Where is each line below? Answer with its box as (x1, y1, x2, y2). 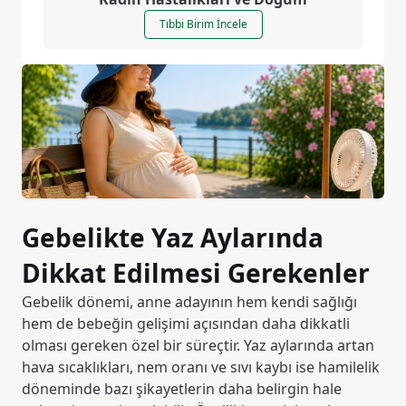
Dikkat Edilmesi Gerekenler (22, 256, 370, 291)
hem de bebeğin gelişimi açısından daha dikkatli (22, 314, 350, 334)
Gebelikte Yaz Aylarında (22, 220, 324, 256)
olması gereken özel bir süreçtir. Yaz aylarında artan (22, 335, 374, 356)
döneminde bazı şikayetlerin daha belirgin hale (22, 379, 342, 400)
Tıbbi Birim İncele (159, 16, 247, 32)
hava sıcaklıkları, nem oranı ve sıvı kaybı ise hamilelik (22, 357, 380, 378)
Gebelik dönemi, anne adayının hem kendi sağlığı (22, 292, 357, 313)
